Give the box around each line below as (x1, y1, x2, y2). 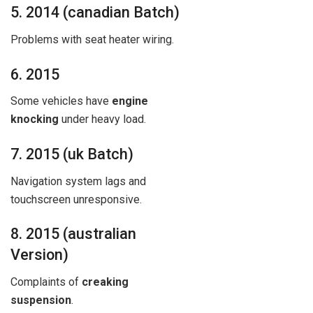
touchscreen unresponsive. (10, 192, 142, 206)
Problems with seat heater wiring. (10, 32, 174, 46)
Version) (10, 246, 68, 264)
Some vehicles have (10, 94, 112, 108)
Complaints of (10, 275, 82, 289)
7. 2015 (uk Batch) (10, 145, 133, 163)
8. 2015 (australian (10, 225, 136, 243)
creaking (82, 275, 129, 289)
